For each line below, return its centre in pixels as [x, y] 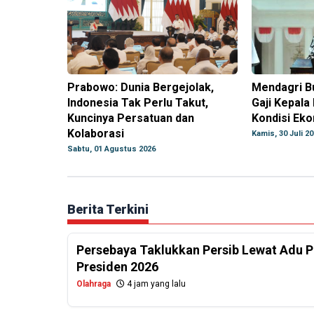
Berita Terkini [108, 210]
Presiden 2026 [117, 267]
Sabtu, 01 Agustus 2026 [111, 149]
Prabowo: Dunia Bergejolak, [141, 88]
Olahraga [94, 284]
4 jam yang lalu [155, 284]
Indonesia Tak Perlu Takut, [138, 103]
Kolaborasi [96, 134]
